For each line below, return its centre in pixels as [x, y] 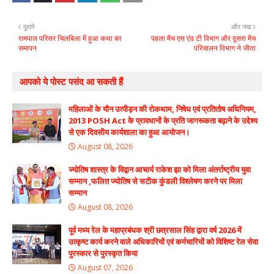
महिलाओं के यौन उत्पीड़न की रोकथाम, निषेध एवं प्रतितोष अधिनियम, [162, 109]
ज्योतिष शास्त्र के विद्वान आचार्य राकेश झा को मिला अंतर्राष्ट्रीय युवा [160, 170]
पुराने [29, 27]
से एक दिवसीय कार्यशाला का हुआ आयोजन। [129, 132]
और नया [241, 27]
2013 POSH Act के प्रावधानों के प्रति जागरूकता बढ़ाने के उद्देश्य [163, 121]
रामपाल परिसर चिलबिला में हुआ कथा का [70, 39]
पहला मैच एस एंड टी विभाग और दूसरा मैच [203, 39]
